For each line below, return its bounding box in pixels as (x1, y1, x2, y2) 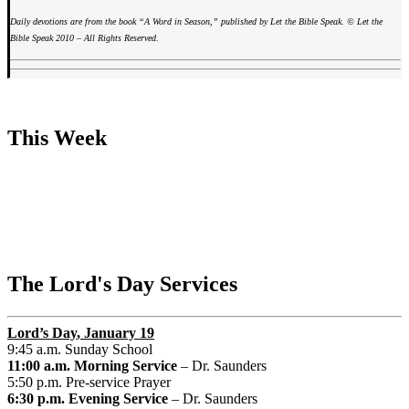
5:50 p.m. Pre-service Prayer (7, 374, 171, 391)
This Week (7, 126, 107, 151)
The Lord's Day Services (7, 272, 237, 297)
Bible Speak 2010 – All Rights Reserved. (10, 33, 159, 44)
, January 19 (77, 325, 154, 341)
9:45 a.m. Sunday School (7, 341, 152, 358)
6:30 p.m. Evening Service (7, 391, 172, 407)
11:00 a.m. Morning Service (7, 358, 181, 374)
